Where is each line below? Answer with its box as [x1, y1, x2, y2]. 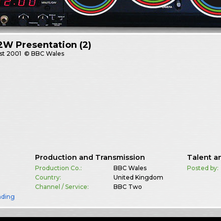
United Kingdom [113, 174, 163, 182]
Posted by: [187, 164, 219, 172]
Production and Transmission [35, 153, 145, 162]
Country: [35, 174, 61, 182]
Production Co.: [35, 164, 82, 172]
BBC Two [113, 183, 142, 191]
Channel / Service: [35, 183, 89, 191]
